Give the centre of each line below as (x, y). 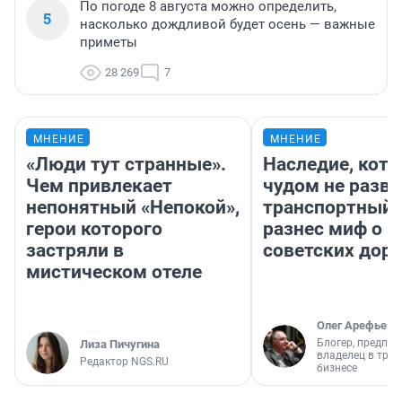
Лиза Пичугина (120, 345)
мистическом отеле (114, 272)
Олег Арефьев (355, 326)
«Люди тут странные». (126, 165)
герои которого (94, 229)
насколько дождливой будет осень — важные (227, 25)
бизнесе (337, 368)
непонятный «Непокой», (133, 208)
